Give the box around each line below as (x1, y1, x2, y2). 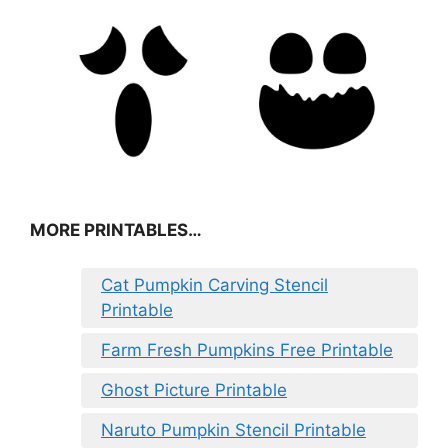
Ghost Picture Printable (101, 380, 287, 401)
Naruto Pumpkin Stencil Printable (101, 420, 366, 441)
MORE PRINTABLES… (30, 219, 202, 240)
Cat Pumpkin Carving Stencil (101, 275, 328, 296)
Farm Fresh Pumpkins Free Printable (101, 340, 393, 361)
